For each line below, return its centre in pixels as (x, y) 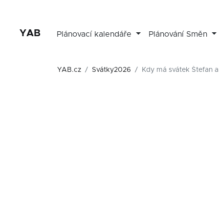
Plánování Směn (179, 34)
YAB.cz (69, 70)
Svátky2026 (111, 70)
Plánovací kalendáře (96, 34)
